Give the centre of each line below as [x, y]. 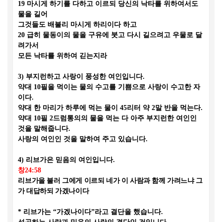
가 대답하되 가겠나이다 [54, 191]
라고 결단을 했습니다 [128, 212]
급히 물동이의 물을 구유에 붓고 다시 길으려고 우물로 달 [114, 35]
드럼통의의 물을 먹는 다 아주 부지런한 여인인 [125, 118]
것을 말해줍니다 [43, 129]
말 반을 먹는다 [178, 108]
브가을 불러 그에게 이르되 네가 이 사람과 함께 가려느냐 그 [114, 181]
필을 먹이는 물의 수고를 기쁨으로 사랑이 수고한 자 [120, 87]
